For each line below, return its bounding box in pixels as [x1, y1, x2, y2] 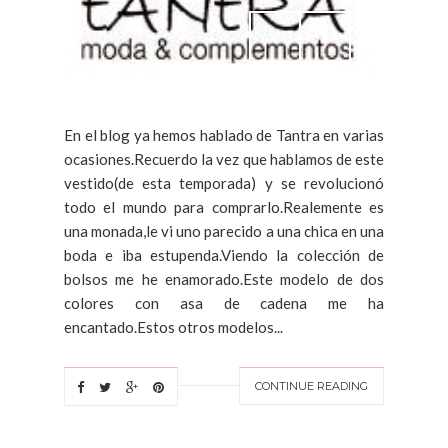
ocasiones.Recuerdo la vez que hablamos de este [64, 149, 384, 168]
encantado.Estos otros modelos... [64, 317, 283, 336]
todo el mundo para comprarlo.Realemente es [64, 197, 384, 216]
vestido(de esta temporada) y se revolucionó [64, 173, 384, 192]
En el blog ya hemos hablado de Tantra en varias [64, 125, 384, 144]
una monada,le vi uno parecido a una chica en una [64, 221, 384, 240]
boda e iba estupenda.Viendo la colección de [64, 245, 384, 264]
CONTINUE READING [255, 378, 368, 393]
